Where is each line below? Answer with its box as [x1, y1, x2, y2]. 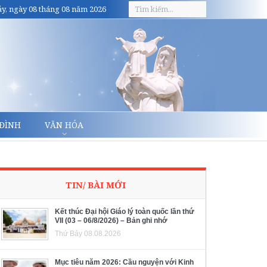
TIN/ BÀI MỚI [66, 178, 126, 191]
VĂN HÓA [45, 119, 83, 131]
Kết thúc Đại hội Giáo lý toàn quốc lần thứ [55, 207, 194, 216]
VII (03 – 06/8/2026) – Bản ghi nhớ [55, 216, 167, 225]
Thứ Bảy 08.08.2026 [55, 229, 121, 238]
